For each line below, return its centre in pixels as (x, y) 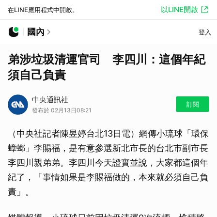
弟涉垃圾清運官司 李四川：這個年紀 (107, 59)
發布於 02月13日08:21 (62, 110)
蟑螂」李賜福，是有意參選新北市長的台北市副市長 (108, 148)
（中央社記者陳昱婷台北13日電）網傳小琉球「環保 (108, 133)
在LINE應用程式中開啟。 (43, 10)
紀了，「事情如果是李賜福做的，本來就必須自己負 (108, 177)
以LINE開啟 (179, 9)
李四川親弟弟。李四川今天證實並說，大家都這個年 (108, 163)
